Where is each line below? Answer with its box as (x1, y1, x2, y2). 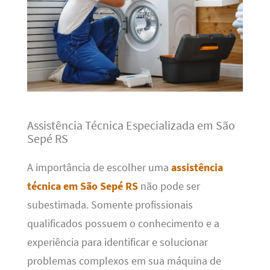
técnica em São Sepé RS (27, 180, 138, 193)
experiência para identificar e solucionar (27, 236, 208, 250)
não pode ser (137, 180, 200, 193)
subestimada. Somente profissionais (27, 198, 193, 212)
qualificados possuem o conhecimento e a (27, 217, 219, 231)
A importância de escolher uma (27, 161, 171, 175)
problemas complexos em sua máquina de (27, 254, 221, 268)
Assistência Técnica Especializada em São (27, 118, 235, 133)
